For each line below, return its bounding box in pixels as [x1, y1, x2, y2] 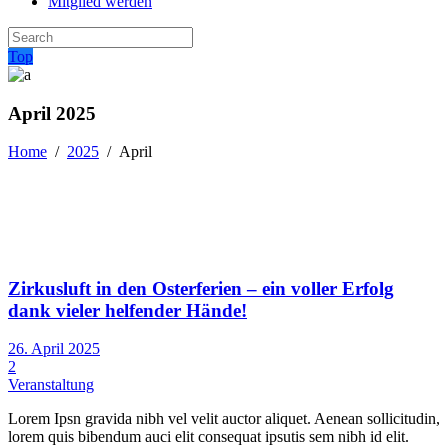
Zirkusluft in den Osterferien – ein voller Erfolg [8, 277, 394, 299]
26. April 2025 [8, 340, 100, 358]
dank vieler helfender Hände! [8, 299, 247, 321]
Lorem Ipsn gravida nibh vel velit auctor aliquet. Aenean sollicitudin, [8, 410, 440, 428]
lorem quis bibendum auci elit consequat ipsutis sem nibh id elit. [8, 428, 409, 446]
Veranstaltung [8, 376, 94, 394]
